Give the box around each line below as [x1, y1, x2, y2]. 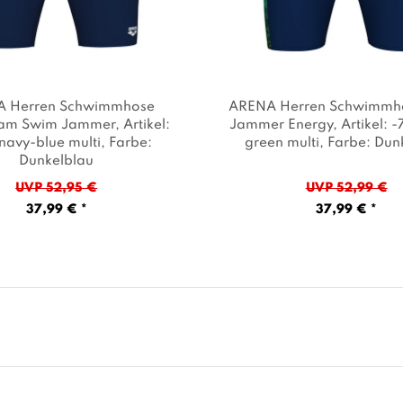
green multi [244, 135, 319, 150]
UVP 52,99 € [305, 181, 388, 194]
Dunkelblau [19, 153, 94, 168]
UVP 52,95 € [15, 181, 98, 194]
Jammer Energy [228, 117, 333, 132]
